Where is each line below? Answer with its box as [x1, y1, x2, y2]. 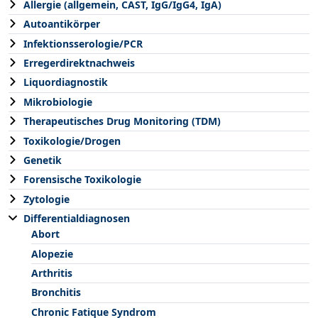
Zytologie [23, 192, 70, 206]
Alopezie [31, 246, 73, 261]
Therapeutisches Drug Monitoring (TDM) [23, 114, 221, 128]
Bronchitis [31, 285, 81, 300]
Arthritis [31, 265, 72, 280]
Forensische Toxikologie [23, 172, 141, 187]
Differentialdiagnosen [23, 212, 130, 226]
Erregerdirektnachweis [23, 56, 135, 70]
